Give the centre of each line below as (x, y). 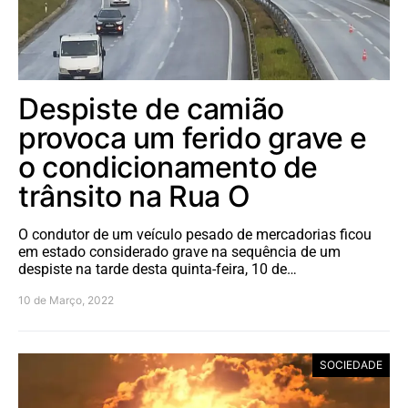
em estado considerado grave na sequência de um (179, 251)
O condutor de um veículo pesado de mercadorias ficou (195, 234)
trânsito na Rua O (134, 196)
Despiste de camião (151, 108)
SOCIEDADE (351, 364)
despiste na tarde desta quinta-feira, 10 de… (158, 269)
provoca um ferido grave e (193, 138)
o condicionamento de (168, 167)
